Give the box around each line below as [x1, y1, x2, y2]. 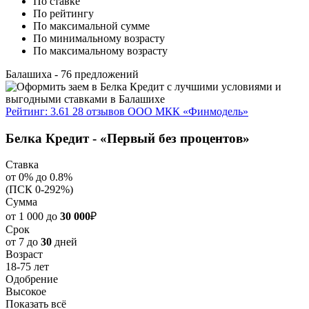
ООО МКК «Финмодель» [128, 105, 248, 117]
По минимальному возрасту [33, 32, 165, 44]
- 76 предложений [52, 68, 139, 80]
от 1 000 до [6, 210, 60, 223]
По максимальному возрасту [33, 44, 168, 57]
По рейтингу [33, 7, 94, 19]
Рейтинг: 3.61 [6, 105, 70, 117]
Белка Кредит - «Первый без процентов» [6, 130, 250, 146]
